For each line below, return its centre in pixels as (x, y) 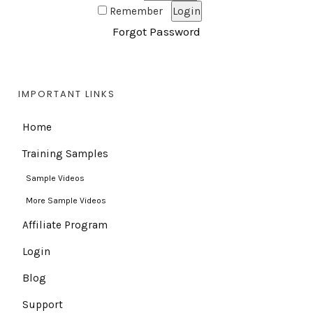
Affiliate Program (65, 225)
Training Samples (65, 154)
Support (42, 305)
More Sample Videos (66, 201)
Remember (139, 12)
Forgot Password (156, 32)
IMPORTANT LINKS (66, 94)
